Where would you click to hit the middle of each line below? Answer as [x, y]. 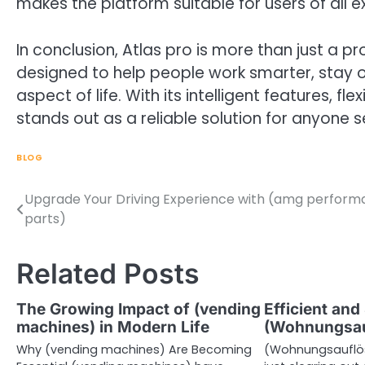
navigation [66, 233]
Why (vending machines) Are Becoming [134, 350]
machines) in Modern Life [113, 328]
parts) [45, 219]
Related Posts [108, 274]
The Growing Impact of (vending [139, 310]
